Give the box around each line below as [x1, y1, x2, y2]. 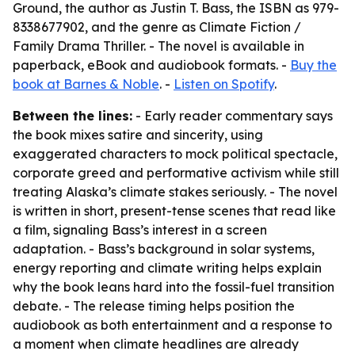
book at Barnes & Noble [13, 76, 159, 92]
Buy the [290, 57, 337, 73]
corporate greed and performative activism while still [13, 165, 339, 181]
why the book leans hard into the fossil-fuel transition [13, 279, 334, 295]
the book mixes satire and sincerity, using [13, 127, 263, 143]
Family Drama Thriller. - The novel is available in [13, 38, 304, 54]
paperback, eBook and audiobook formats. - [13, 57, 290, 73]
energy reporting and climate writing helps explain [13, 260, 322, 276]
